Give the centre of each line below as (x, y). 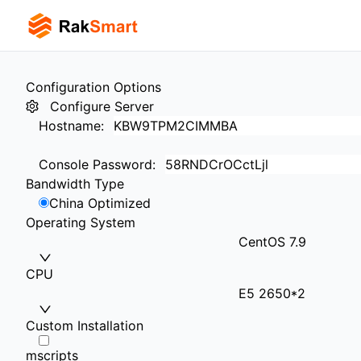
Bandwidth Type (75, 184)
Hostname (70, 126)
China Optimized (100, 203)
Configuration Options (93, 87)
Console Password (95, 164)
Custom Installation (85, 326)
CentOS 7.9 (270, 242)
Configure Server (102, 106)
